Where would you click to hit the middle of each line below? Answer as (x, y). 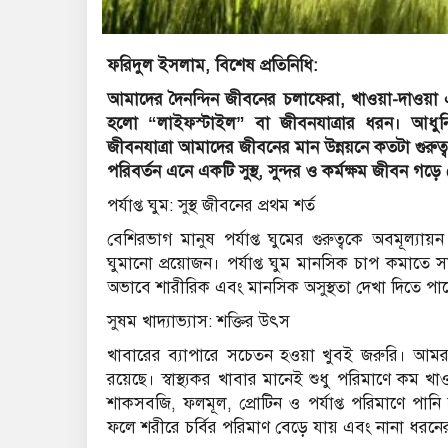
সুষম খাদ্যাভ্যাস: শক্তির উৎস (198, 322)
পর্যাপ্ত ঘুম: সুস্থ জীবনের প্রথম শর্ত (211, 206)
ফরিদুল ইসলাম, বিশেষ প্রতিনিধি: (212, 66)
